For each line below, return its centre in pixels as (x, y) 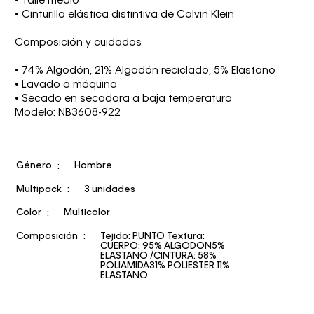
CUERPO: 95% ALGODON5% (163, 246)
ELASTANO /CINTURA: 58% (158, 256)
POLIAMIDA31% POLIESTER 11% (165, 266)
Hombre (93, 166)
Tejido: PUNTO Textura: (152, 236)
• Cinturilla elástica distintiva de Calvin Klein (124, 14)
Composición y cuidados (78, 42)
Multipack (39, 189)
